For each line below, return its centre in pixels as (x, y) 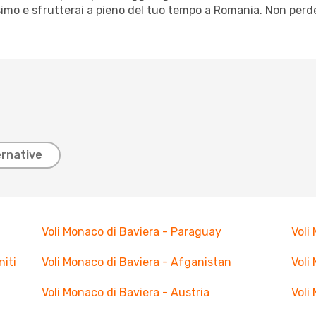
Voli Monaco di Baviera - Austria (125, 292)
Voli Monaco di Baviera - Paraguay (131, 232)
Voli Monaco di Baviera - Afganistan (136, 262)
